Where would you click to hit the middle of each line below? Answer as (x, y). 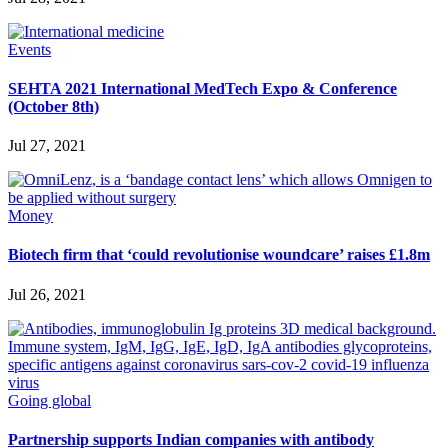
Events (29, 49)
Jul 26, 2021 (47, 294)
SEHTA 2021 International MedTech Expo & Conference (202, 88)
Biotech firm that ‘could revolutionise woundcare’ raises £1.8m (219, 255)
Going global (49, 400)
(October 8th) (53, 106)
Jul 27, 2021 (47, 146)
